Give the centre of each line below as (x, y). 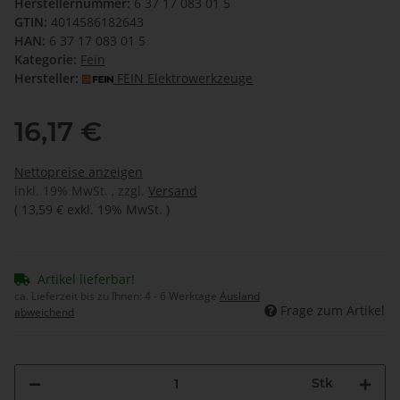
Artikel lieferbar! (86, 279)
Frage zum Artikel (333, 311)
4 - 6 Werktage (182, 296)
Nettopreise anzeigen (79, 172)
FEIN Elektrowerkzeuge (185, 79)
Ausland (240, 296)
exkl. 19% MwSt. (115, 210)
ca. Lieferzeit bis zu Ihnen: (79, 296)
